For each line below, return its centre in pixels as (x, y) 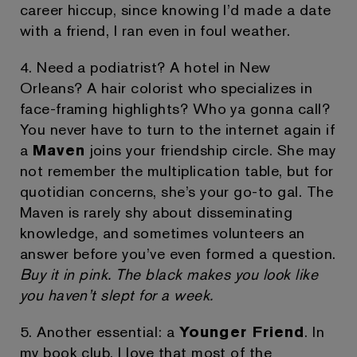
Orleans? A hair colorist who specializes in (166, 88)
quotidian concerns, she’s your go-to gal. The (177, 191)
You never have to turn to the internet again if (177, 129)
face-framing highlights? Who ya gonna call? (175, 108)
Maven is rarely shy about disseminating (156, 212)
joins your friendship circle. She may (211, 150)
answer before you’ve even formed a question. (178, 253)
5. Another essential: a (100, 331)
